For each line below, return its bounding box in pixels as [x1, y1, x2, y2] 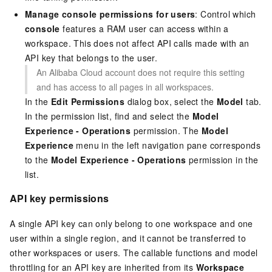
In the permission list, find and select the [25, 109, 192, 122]
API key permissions [10, 191, 109, 205]
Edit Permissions [50, 95, 125, 107]
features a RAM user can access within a [59, 22, 229, 35]
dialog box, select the [124, 95, 217, 107]
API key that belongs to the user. [25, 51, 158, 64]
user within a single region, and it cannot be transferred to [10, 232, 246, 245]
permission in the [186, 153, 259, 166]
